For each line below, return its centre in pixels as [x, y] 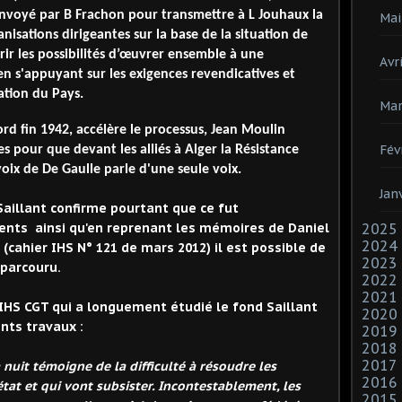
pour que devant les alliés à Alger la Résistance [156, 149]
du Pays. [58, 95]
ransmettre [202, 16]
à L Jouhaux [275, 16]
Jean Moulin [248, 130]
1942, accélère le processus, [124, 130]
